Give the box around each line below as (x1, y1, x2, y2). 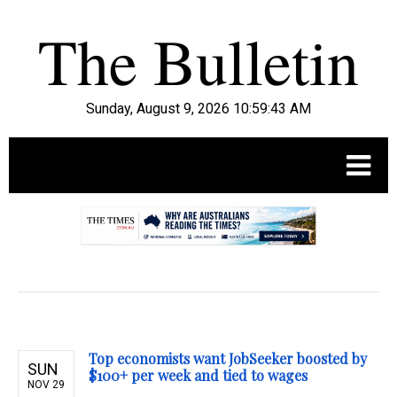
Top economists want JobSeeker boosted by (89, 349, 367, 369)
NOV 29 (27, 378, 65, 392)
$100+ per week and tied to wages (89, 366, 307, 385)
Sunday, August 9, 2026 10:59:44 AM (86, 100, 311, 117)
